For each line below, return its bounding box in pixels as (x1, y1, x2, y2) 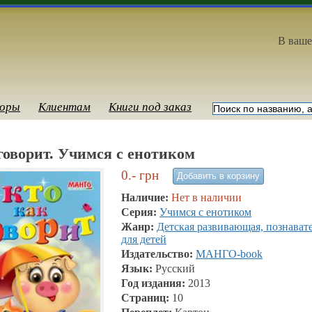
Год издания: (121, 277, 188, 289)
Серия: (121, 206, 159, 218)
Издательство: (121, 248, 196, 260)
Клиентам (38, 100, 91, 114)
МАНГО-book (196, 248, 263, 260)
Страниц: (121, 292, 172, 304)
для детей (121, 233, 166, 245)
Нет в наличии (171, 192, 242, 203)
